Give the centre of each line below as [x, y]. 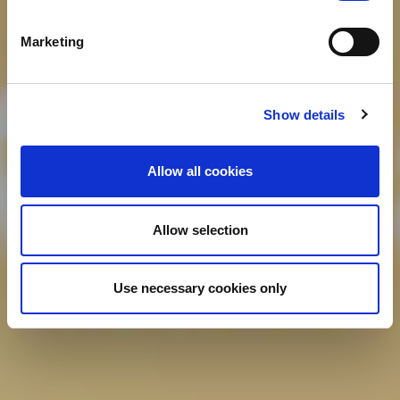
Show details [304, 114]
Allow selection [200, 229]
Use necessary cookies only [200, 288]
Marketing [52, 42]
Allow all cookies [200, 171]
